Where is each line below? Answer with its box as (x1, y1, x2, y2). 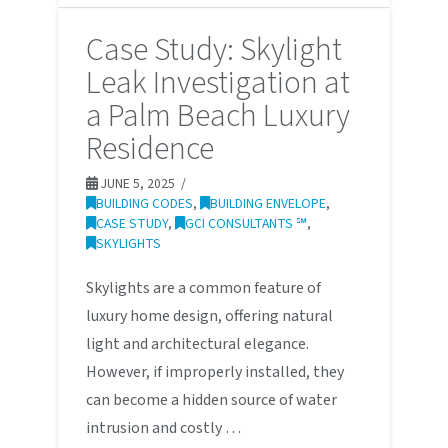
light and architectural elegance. (85, 332, 309, 355)
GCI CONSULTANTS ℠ (184, 213, 307, 233)
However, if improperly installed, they (85, 360, 344, 383)
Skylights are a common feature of (85, 276, 321, 299)
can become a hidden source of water (85, 388, 337, 411)
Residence (85, 125, 214, 172)
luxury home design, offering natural (85, 304, 333, 327)
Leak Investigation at (85, 59, 350, 106)
